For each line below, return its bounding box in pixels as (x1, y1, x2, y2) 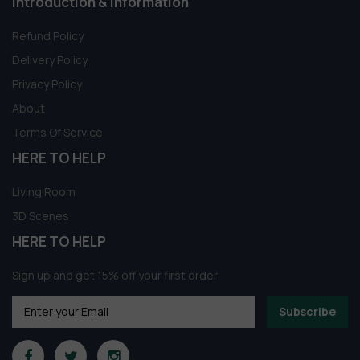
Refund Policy (12, 27, 84, 43)
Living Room (12, 183, 76, 199)
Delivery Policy (12, 51, 88, 67)
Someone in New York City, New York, (101, 338, 266, 353)
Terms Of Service (12, 124, 103, 140)
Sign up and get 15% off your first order (12, 267, 218, 283)
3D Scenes (12, 207, 69, 223)
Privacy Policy (12, 76, 82, 92)
